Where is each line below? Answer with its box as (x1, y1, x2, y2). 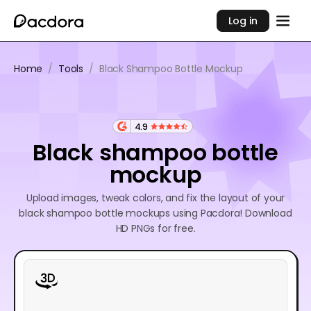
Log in (228, 13, 258, 28)
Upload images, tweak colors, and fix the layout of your (26, 191, 285, 205)
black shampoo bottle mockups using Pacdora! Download (19, 206, 292, 220)
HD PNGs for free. (115, 221, 196, 235)
